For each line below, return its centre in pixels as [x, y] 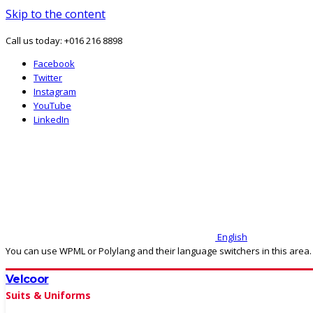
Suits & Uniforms [48, 295]
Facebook [54, 64]
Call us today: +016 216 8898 [64, 41]
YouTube [52, 105]
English [231, 237]
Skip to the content [56, 14]
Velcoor [27, 279]
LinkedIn [51, 119]
